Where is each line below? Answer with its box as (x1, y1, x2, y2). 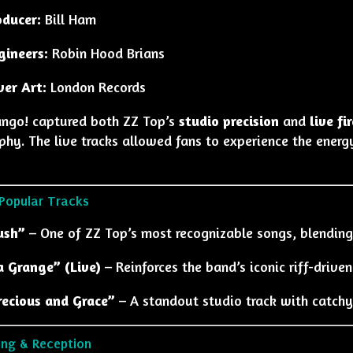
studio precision (178, 112, 279, 129)
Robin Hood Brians (47, 44, 165, 61)
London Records (46, 78, 146, 95)
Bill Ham (40, 10, 96, 28)
